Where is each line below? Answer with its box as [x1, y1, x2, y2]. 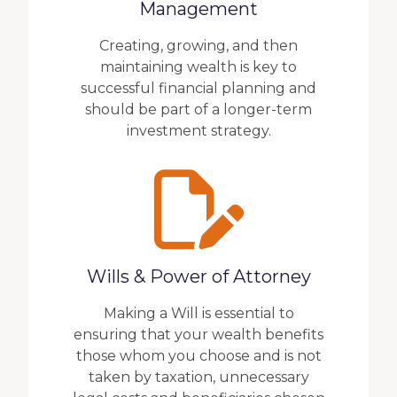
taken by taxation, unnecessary [88, 369, 309, 385]
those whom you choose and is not [75, 347, 322, 364]
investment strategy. [126, 122, 271, 139]
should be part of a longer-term [85, 101, 312, 118]
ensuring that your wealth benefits [74, 326, 323, 343]
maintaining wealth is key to [100, 58, 297, 75]
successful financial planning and [81, 80, 316, 97]
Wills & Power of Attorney [86, 266, 311, 287]
